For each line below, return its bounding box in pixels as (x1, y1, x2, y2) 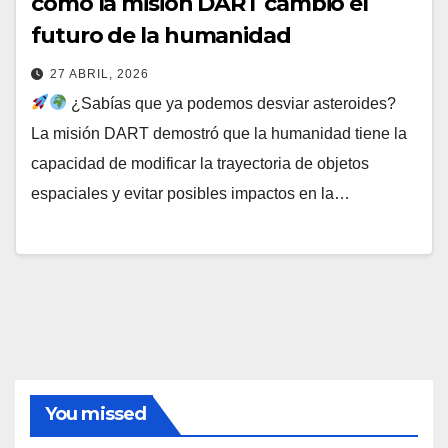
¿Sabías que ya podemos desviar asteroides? (67, 94, 397, 112)
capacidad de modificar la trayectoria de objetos (31, 154, 369, 172)
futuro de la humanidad (31, 21, 291, 49)
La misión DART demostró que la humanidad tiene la (31, 124, 407, 142)
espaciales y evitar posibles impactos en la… (31, 184, 350, 202)
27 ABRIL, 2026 (50, 66, 149, 81)
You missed (45, 403, 146, 426)
